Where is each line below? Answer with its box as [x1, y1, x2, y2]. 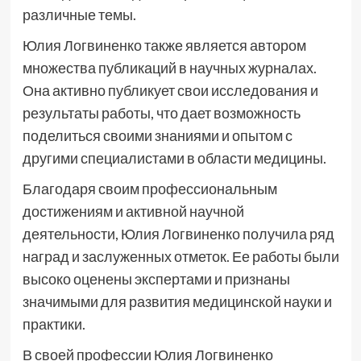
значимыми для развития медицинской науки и [22, 293, 332, 310]
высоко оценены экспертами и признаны [22, 270, 290, 288]
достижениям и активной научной [22, 202, 244, 220]
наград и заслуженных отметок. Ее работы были [22, 247, 339, 265]
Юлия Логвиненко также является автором [22, 36, 306, 54]
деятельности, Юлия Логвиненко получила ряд [22, 225, 334, 243]
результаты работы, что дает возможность [22, 104, 301, 122]
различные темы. [22, 6, 136, 23]
